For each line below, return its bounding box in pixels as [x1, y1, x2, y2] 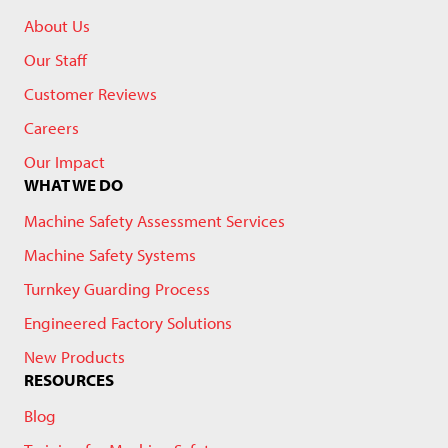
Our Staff [24, 49, 87, 70]
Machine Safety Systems [24, 244, 196, 265]
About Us [24, 15, 90, 36]
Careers [24, 117, 79, 138]
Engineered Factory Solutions [24, 312, 232, 333]
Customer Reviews [24, 83, 157, 104]
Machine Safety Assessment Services [24, 210, 285, 231]
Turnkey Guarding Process [24, 278, 210, 299]
